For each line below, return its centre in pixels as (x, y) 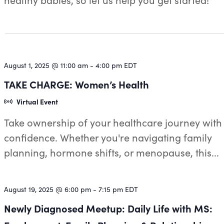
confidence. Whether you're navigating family (108, 137)
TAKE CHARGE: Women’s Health (77, 84)
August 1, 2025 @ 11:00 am (46, 65)
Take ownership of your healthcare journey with (113, 122)
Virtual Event (37, 101)
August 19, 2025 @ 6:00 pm (48, 189)
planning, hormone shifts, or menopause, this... (112, 152)
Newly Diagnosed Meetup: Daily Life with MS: (108, 208)
